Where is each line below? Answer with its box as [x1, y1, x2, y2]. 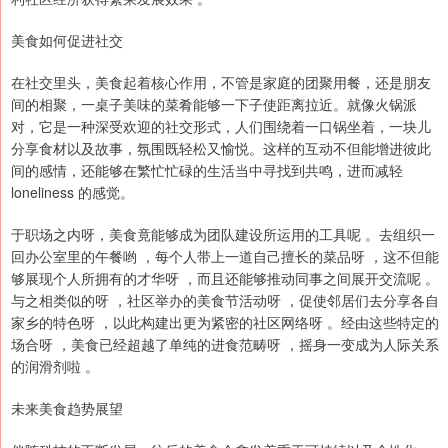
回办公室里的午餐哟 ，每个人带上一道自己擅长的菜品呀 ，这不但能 [11, 246, 439, 267]
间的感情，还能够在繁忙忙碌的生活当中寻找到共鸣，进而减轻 [11, 160, 403, 181]
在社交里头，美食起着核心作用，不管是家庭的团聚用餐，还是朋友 [11, 72, 431, 93]
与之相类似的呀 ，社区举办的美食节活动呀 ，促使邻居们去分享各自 [11, 290, 439, 311]
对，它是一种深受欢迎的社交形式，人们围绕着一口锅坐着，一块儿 [11, 116, 431, 137]
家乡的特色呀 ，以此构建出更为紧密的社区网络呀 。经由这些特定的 [11, 312, 439, 333]
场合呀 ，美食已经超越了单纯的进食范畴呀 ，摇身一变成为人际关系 [11, 334, 439, 355]
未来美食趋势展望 [11, 398, 123, 419]
